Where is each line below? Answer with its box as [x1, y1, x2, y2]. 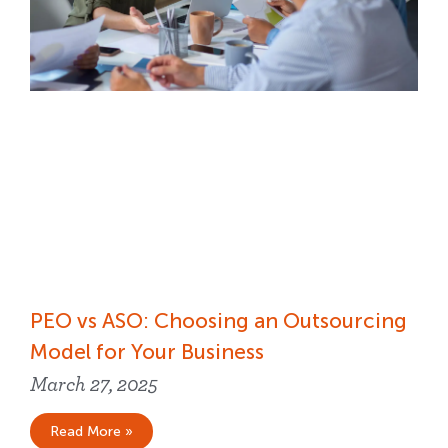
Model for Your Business [30, 339, 269, 365]
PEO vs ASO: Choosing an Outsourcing [30, 308, 407, 334]
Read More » [50, 423, 133, 441]
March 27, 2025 [30, 375, 158, 396]
